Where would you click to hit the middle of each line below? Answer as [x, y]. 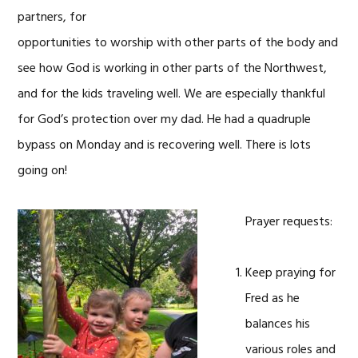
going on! [43, 171]
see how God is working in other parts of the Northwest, [173, 69]
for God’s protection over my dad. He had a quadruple [165, 120]
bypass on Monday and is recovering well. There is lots [165, 145]
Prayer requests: [289, 222]
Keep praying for [291, 273]
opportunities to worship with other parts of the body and [178, 43]
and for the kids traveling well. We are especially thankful [172, 94]
